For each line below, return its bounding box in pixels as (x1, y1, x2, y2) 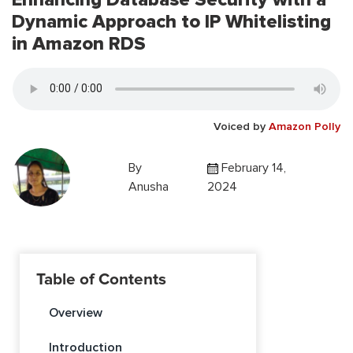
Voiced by (214, 119, 269, 133)
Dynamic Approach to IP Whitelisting (12, 9, 331, 33)
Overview (49, 304, 102, 321)
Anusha (128, 178, 169, 195)
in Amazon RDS (12, 32, 146, 55)
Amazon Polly (269, 119, 340, 133)
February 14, (218, 159, 287, 176)
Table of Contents (36, 269, 166, 289)
